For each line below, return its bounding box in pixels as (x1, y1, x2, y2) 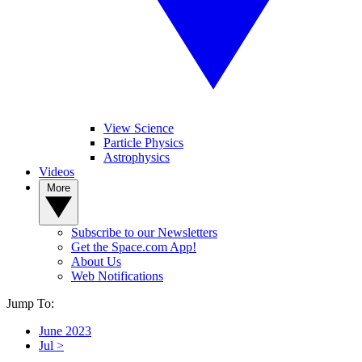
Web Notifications (71, 269, 163, 283)
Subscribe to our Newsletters (71, 225, 217, 239)
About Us (71, 255, 121, 268)
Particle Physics (103, 136, 183, 149)
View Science (103, 121, 174, 135)
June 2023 (39, 324, 91, 338)
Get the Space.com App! (71, 240, 196, 254)
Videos (39, 165, 74, 179)
